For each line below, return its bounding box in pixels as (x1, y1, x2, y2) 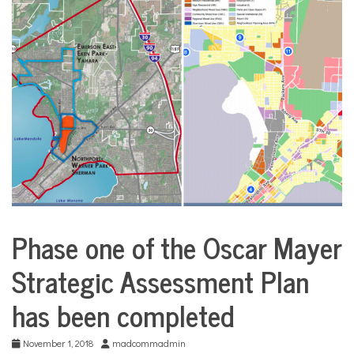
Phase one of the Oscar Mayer (12, 223, 341, 270)
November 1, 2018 (23, 336, 93, 349)
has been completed (12, 291, 234, 338)
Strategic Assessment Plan (12, 257, 309, 304)
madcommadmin (112, 336, 186, 349)
